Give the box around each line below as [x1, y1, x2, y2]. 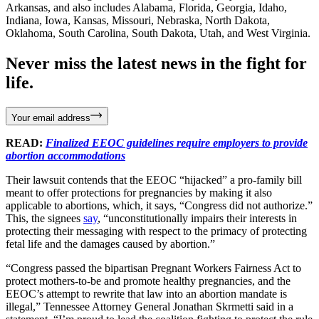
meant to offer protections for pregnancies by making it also [6, 186, 272, 199]
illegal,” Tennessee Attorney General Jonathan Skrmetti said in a [6, 300, 293, 313]
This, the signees [6, 211, 83, 224]
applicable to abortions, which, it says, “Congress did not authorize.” [6, 199, 313, 211]
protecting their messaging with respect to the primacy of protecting [6, 224, 307, 237]
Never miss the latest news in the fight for [6, 53, 307, 73]
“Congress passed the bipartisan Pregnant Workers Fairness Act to [6, 261, 301, 274]
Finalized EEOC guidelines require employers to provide [46, 136, 308, 149]
